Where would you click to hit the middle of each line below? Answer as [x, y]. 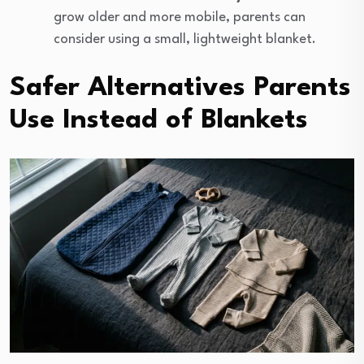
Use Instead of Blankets [159, 121]
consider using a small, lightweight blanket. [185, 40]
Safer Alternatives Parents [180, 89]
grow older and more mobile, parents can [180, 18]
